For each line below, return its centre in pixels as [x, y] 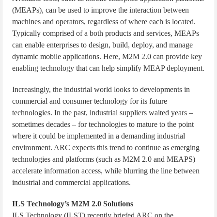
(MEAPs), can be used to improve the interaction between [101, 10]
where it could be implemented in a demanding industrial [99, 136]
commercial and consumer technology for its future [90, 101]
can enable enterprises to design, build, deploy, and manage [103, 45]
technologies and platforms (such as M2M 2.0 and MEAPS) [104, 159]
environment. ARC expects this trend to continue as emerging [106, 147]
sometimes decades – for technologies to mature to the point [103, 124]
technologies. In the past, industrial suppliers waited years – [103, 113]
